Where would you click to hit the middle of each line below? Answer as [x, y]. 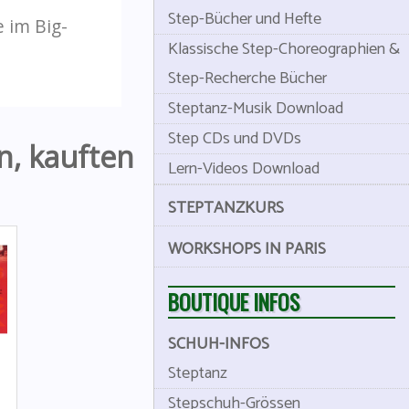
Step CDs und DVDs [235, 139]
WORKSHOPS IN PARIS [247, 249]
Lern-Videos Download [244, 169]
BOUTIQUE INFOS [234, 302]
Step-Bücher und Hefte [245, 19]
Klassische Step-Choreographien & [284, 49]
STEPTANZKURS [226, 208]
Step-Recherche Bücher [247, 79]
